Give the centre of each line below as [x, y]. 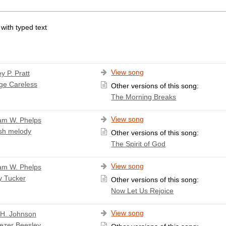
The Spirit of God [138, 144]
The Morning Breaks [144, 97]
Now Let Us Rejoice [143, 190]
